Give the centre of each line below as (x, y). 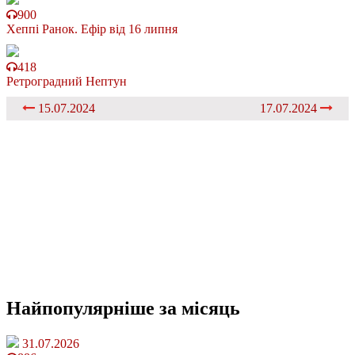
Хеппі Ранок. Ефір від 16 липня (92, 29)
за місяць (200, 309)
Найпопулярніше (83, 309)
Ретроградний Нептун (67, 82)
